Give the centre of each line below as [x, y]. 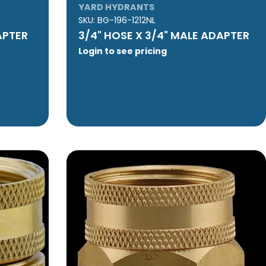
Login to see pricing [122, 51]
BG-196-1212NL [126, 20]
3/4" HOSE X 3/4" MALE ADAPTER [164, 35]
